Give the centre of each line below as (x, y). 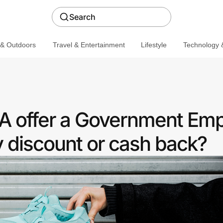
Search (82, 17)
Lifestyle (154, 45)
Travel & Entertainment (89, 45)
